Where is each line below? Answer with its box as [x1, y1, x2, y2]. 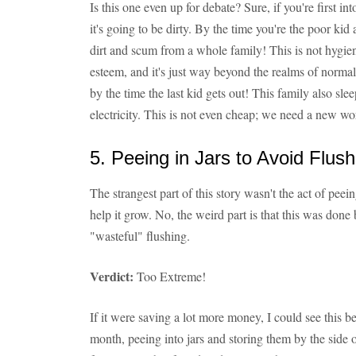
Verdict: [90, 267, 133, 285]
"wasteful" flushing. [90, 227, 190, 244]
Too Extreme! [133, 268, 206, 284]
